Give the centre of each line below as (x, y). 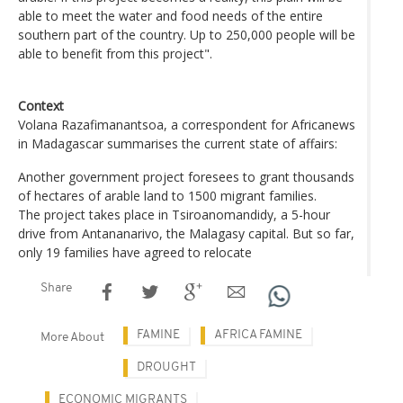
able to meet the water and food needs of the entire (170, 15)
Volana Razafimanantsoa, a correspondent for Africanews (187, 124)
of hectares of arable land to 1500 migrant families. (167, 195)
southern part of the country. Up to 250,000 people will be (187, 34)
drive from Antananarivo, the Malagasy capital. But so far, (186, 233)
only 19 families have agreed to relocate (135, 252)
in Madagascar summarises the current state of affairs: (178, 143)
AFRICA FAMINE (258, 335)
